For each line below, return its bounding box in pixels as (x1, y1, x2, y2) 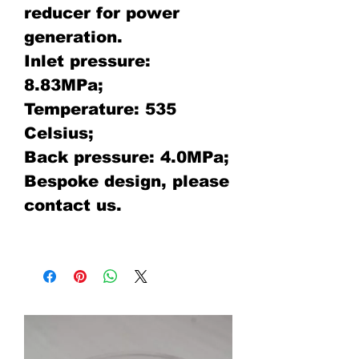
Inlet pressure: (24, 52, 151, 71)
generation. (24, 28, 123, 46)
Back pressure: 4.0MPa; (24, 148, 229, 167)
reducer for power (24, 4, 179, 22)
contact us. (24, 196, 122, 215)
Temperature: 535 (24, 100, 176, 119)
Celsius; (24, 124, 94, 143)
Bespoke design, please (24, 172, 229, 191)
